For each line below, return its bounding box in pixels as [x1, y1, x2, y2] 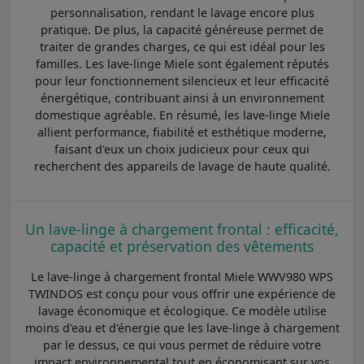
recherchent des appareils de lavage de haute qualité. [33, 158, 331, 174]
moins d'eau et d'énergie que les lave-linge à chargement [24, 319, 340, 336]
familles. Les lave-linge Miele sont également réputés [35, 55, 329, 71]
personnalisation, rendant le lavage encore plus [50, 4, 314, 20]
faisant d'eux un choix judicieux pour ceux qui [54, 141, 310, 157]
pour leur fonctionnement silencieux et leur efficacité [35, 72, 329, 89]
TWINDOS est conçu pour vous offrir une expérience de [28, 285, 336, 301]
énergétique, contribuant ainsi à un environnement [40, 89, 324, 106]
